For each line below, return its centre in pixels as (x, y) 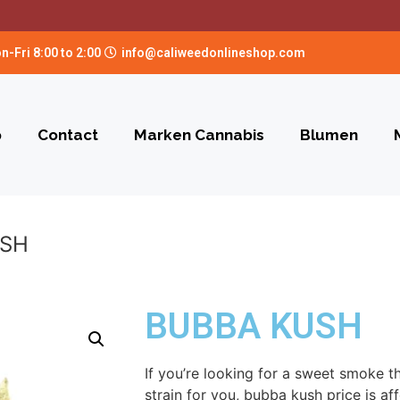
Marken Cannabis (199, 134)
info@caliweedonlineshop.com (213, 52)
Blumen (329, 134)
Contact (67, 134)
